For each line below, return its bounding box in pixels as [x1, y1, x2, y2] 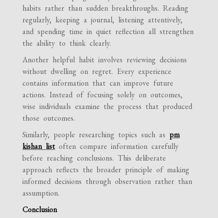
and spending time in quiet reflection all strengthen [22, 26, 194, 37]
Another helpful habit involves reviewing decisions [22, 54, 187, 65]
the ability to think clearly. [22, 38, 111, 49]
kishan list [22, 141, 55, 152]
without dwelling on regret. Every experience [22, 66, 172, 77]
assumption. [22, 188, 60, 199]
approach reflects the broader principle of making [22, 164, 190, 175]
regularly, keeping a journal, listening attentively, [22, 15, 183, 25]
